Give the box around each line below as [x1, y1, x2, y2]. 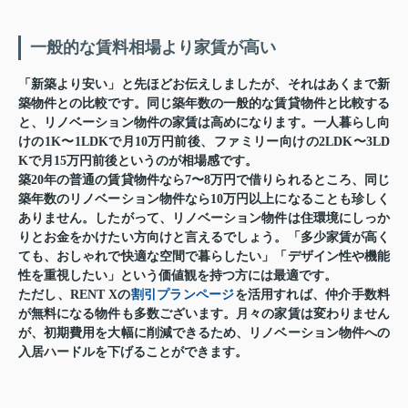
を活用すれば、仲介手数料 [234, 288, 391, 302]
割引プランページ [130, 288, 235, 302]
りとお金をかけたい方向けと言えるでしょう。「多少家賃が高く [18, 230, 390, 245]
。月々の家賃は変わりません [223, 307, 391, 321]
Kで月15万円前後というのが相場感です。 [18, 154, 258, 168]
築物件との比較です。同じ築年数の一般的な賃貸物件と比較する [18, 97, 390, 111]
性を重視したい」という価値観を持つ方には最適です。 [18, 269, 337, 283]
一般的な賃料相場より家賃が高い [30, 38, 276, 57]
